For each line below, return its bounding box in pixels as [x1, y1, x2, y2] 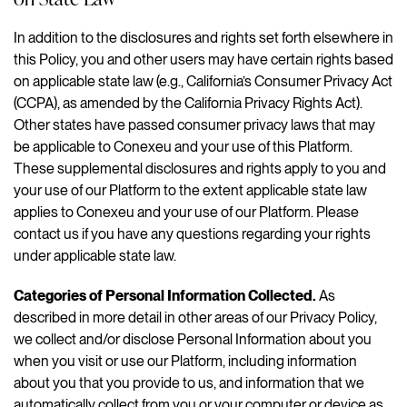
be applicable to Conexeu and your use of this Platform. [14, 137, 352, 155]
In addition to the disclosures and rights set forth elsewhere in [14, 28, 393, 46]
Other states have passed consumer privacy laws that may [14, 115, 375, 134]
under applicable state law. [14, 246, 176, 264]
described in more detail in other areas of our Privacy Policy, [14, 308, 377, 326]
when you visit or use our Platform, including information [14, 352, 357, 370]
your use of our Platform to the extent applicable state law [14, 181, 367, 199]
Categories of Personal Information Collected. [14, 286, 316, 304]
